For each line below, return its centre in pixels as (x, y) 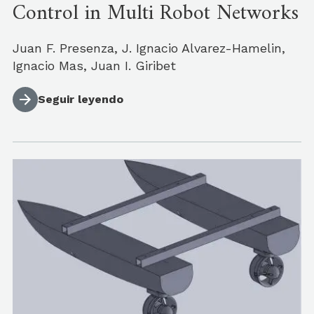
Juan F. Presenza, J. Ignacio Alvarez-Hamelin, (149, 48)
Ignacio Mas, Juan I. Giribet (103, 65)
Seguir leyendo (81, 99)
